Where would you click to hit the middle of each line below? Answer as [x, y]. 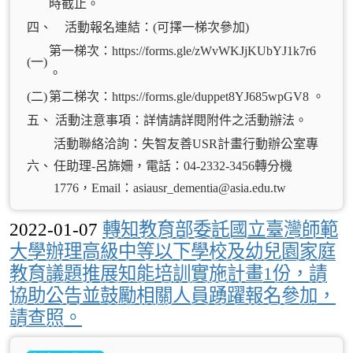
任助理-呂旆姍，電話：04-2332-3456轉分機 [173, 166]
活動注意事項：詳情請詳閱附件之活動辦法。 [181, 120]
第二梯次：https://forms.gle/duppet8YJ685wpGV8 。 [187, 97]
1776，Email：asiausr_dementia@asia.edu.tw [170, 188]
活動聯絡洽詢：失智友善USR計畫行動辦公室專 [186, 144]
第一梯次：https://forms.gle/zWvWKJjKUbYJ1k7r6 [182, 51]
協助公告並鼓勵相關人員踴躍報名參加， [173, 295]
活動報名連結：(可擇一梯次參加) [157, 27]
